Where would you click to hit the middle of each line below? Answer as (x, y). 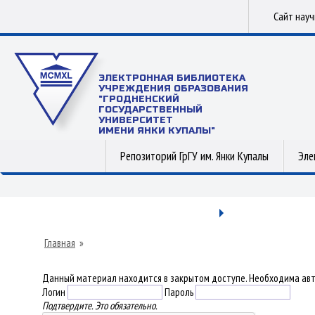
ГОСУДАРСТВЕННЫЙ (150, 110)
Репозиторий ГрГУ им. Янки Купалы (194, 156)
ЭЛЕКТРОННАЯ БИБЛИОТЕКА (172, 78)
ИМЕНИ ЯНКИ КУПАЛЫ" (157, 131)
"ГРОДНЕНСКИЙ (139, 99)
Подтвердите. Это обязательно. (100, 306)
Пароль (179, 292)
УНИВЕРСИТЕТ (136, 120)
